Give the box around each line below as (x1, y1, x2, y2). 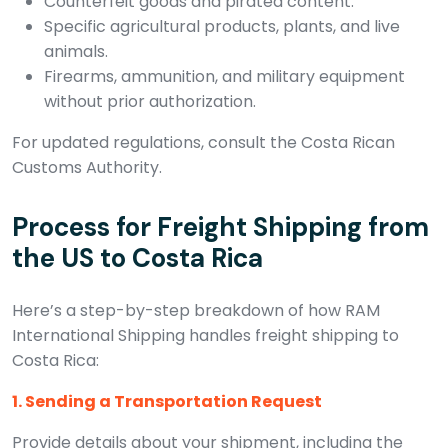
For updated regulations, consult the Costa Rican (12, 131, 395, 155)
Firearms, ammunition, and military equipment (44, 65, 405, 89)
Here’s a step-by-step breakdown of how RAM (12, 299, 380, 323)
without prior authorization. (44, 90, 256, 114)
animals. (44, 40, 108, 64)
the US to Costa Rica (12, 241, 263, 276)
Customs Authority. (12, 156, 162, 180)
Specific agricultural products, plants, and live (44, 15, 400, 39)
